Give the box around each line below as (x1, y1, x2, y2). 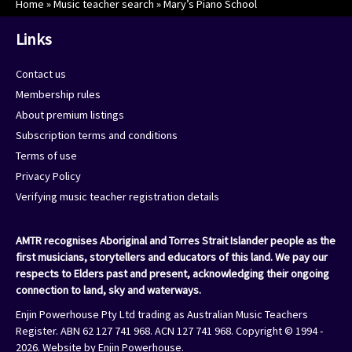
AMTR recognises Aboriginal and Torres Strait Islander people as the (16, 233, 335, 247)
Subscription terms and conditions (16, 128, 178, 142)
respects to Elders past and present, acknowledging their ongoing (16, 266, 329, 280)
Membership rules (16, 87, 101, 101)
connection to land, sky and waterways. (16, 283, 201, 297)
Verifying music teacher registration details (16, 189, 219, 203)
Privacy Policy (16, 169, 81, 183)
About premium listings (16, 108, 124, 122)
